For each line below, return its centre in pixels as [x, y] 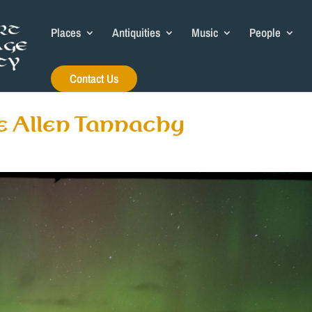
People [265, 32]
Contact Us [94, 78]
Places [66, 32]
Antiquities [136, 32]
